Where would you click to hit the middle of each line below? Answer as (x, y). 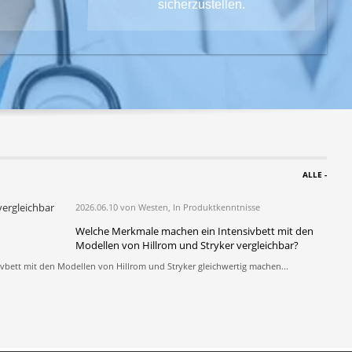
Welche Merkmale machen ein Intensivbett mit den (194, 231)
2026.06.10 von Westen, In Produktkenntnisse (168, 207)
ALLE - (315, 174)
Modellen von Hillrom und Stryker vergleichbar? (187, 245)
